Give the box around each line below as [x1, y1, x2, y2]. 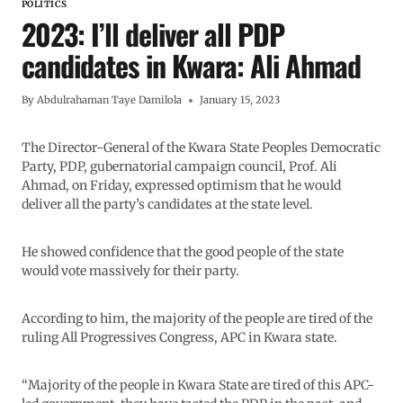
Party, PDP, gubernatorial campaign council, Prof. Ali [22, 158, 337, 175]
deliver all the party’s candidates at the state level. [22, 196, 313, 213]
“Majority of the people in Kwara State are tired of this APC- [22, 377, 374, 394]
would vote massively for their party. [22, 263, 239, 280]
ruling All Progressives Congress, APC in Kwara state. [22, 329, 337, 346]
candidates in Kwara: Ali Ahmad [22, 44, 361, 87]
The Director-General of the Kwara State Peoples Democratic [22, 139, 381, 157]
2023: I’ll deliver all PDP [22, 13, 284, 56]
